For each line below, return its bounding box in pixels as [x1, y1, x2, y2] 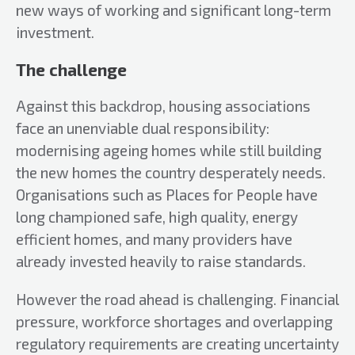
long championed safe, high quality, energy [16, 208, 298, 226]
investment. [16, 23, 94, 41]
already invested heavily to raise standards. [16, 252, 306, 270]
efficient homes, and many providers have [16, 230, 292, 248]
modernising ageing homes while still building [16, 141, 322, 159]
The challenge [16, 59, 127, 79]
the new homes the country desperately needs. [16, 163, 326, 181]
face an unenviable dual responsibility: [16, 119, 269, 137]
